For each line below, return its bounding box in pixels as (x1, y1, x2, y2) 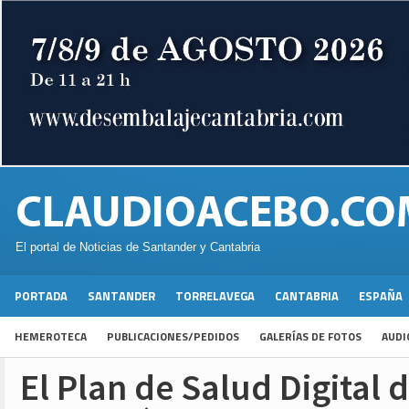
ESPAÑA (359, 287, 403, 306)
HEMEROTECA (15, 328, 87, 346)
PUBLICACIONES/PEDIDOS (107, 328, 239, 346)
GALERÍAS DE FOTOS (259, 328, 362, 346)
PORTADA (15, 287, 68, 306)
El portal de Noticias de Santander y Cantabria (16, 240, 260, 255)
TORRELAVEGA (175, 287, 255, 306)
